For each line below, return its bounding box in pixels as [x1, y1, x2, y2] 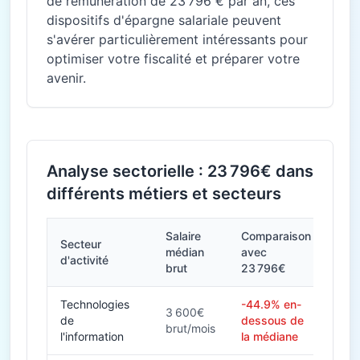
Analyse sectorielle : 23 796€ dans [47, 162, 313, 181]
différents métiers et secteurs [47, 184, 281, 203]
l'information [60, 329, 124, 343]
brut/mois [166, 321, 215, 335]
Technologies [60, 297, 129, 311]
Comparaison [241, 229, 311, 243]
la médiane [241, 329, 298, 343]
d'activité [60, 253, 108, 267]
